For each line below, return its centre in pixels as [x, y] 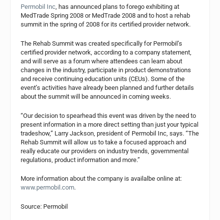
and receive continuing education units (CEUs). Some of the [103, 79]
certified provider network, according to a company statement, [106, 52]
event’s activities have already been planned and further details [108, 87]
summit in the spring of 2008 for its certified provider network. [106, 24]
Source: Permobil [44, 207]
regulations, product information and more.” [81, 160]
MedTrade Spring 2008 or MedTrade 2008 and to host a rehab [106, 15]
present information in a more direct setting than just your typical [110, 124]
